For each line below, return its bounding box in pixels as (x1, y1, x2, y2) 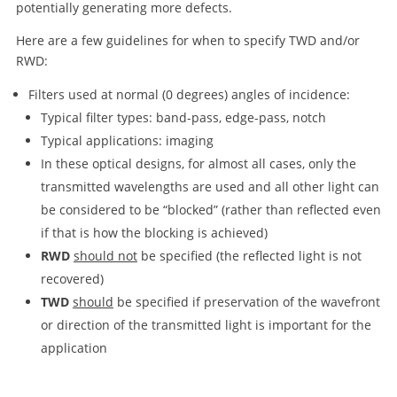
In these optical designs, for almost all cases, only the (40, 155, 356, 172)
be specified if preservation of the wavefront (113, 293, 380, 310)
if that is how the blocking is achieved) (40, 224, 268, 241)
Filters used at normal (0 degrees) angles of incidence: (27, 86, 350, 103)
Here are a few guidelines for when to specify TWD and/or (15, 32, 360, 49)
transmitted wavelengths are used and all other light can (40, 178, 379, 195)
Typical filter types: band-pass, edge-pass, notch (40, 109, 326, 126)
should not (73, 247, 137, 264)
